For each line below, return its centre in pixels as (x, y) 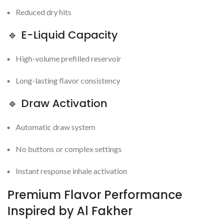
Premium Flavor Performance (95, 195)
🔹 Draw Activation (57, 104)
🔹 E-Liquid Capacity (63, 35)
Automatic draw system (55, 127)
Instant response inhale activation (71, 171)
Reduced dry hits (44, 12)
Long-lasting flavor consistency (68, 81)
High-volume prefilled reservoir (68, 59)
